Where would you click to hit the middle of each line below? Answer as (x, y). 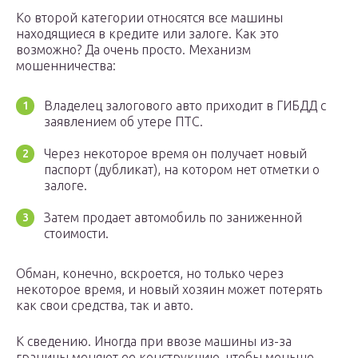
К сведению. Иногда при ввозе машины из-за (154, 342)
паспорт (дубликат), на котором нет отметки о (182, 170)
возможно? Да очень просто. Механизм (133, 50)
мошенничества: (66, 66)
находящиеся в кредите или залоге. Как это (147, 34)
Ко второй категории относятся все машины (149, 18)
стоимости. (76, 234)
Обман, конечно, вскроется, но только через (150, 274)
